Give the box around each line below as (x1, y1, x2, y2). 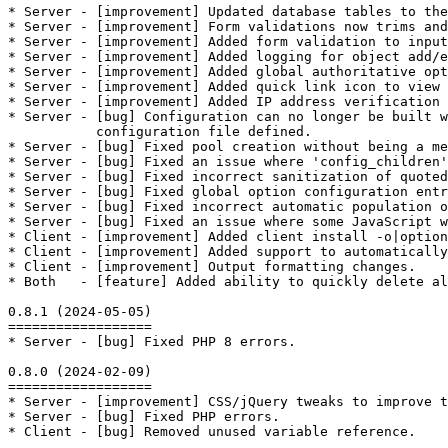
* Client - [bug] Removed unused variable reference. (8, 423, 416, 439)
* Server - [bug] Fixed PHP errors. (8, 408, 280, 424)
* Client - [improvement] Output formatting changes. (8, 258, 416, 274)
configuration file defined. (8, 123, 312, 139)
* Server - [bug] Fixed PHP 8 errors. (8, 333, 296, 349)
